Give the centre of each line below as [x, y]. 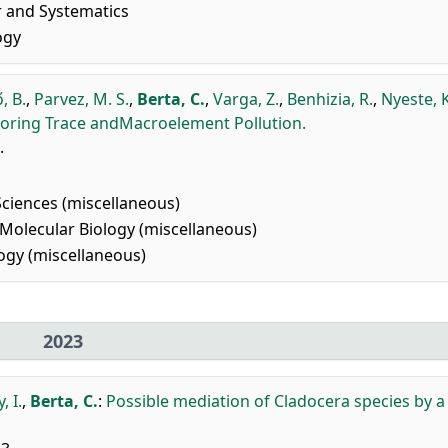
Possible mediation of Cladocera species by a [275, 401]
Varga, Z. [246, 99]
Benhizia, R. [330, 99]
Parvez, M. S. [81, 99]
